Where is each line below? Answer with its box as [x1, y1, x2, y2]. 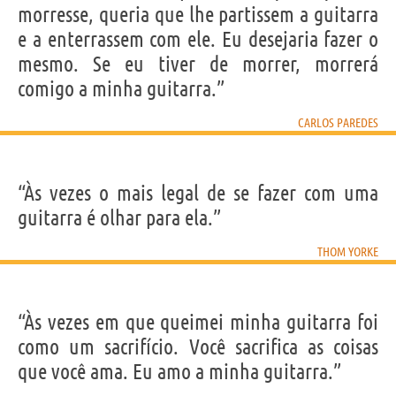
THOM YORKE [317, 244, 378, 259]
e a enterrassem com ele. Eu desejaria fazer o [18, 27, 378, 51]
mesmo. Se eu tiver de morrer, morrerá [18, 51, 378, 76]
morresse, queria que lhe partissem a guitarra [18, 2, 378, 27]
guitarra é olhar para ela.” [18, 205, 221, 230]
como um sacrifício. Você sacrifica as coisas [18, 334, 378, 359]
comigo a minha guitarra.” [18, 76, 225, 101]
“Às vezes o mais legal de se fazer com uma [18, 180, 378, 205]
